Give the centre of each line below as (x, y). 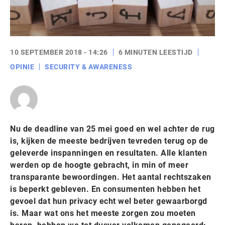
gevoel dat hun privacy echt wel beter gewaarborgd (109, 201)
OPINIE (22, 67)
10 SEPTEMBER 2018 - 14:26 (59, 52)
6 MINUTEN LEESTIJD (155, 52)
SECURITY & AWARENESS (88, 67)
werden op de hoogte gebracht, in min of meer (99, 165)
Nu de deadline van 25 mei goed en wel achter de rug (113, 129)
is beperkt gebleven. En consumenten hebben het (105, 189)
